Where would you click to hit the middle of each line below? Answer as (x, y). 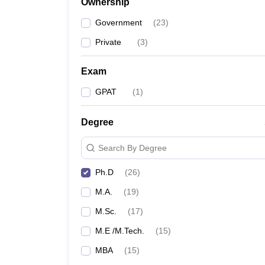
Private (108, 42)
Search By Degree (132, 148)
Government (119, 22)
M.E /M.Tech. (120, 231)
